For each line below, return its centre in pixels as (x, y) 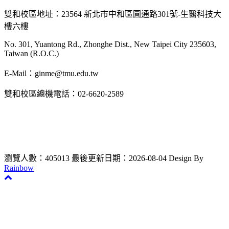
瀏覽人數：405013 (37, 158)
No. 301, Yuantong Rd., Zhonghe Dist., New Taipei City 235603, (110, 44)
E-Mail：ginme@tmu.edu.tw (51, 74)
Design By (186, 158)
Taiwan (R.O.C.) (31, 54)
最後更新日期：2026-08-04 (119, 158)
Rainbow (19, 168)
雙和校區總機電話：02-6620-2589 (64, 94)
